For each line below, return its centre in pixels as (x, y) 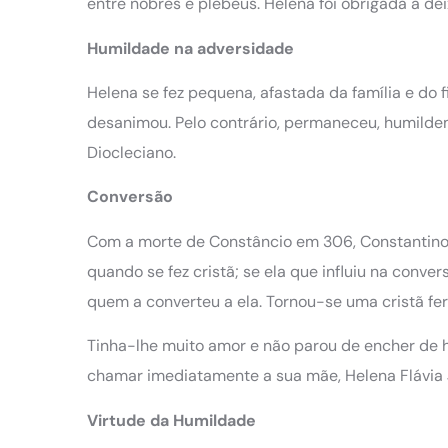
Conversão (132, 197)
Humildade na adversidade (192, 48)
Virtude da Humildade (173, 420)
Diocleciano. (131, 153)
